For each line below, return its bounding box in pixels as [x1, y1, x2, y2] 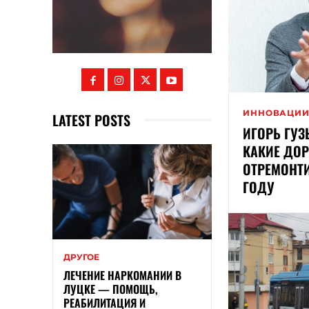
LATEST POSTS [52, 109, 130, 130]
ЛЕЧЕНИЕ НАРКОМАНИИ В [63, 267, 181, 284]
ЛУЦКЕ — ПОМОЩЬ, [63, 281, 158, 298]
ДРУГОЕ [63, 252, 99, 263]
